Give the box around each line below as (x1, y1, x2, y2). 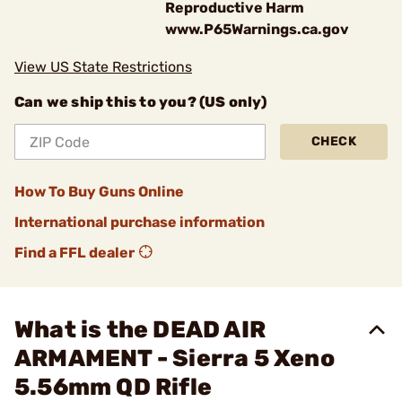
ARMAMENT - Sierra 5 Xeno (14, 345, 335, 372)
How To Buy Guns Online (14, 183, 184, 200)
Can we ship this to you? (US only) (14, 93, 267, 110)
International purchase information (14, 214, 265, 231)
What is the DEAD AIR (14, 316, 266, 344)
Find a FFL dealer (14, 244, 135, 261)
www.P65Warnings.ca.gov (165, 21, 349, 38)
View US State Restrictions (14, 58, 192, 75)
